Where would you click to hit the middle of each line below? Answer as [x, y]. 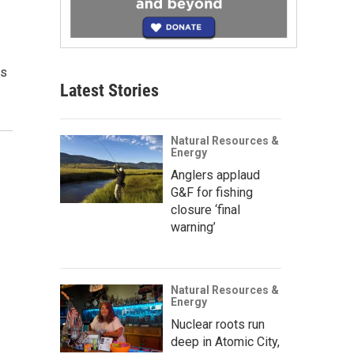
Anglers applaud [215, 175]
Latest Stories [109, 90]
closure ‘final [205, 209]
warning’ [193, 227]
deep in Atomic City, [225, 341]
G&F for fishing [212, 192]
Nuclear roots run [218, 324]
